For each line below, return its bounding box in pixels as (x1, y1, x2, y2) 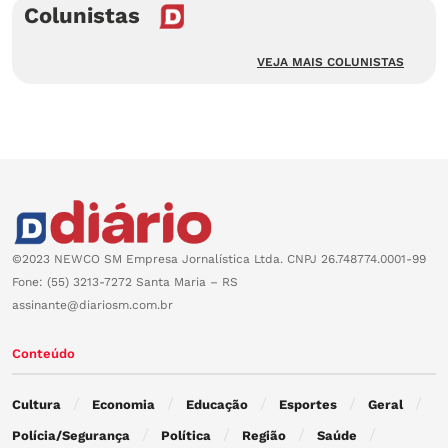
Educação (186, 396, 248, 412)
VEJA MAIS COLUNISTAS (257, 55, 404, 70)
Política (161, 427, 211, 443)
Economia (92, 396, 155, 412)
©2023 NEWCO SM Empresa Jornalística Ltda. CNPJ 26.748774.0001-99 (12, 251, 426, 266)
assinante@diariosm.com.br (12, 297, 173, 312)
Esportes (279, 396, 337, 412)
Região (242, 427, 286, 443)
